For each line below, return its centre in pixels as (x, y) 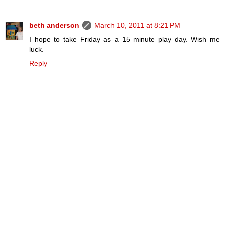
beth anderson (54, 25)
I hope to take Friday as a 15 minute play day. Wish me (125, 39)
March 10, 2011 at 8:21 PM (137, 25)
